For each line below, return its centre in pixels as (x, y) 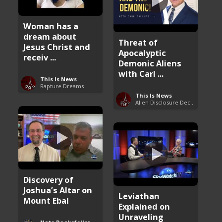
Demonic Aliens (150, 63)
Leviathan (139, 196)
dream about (50, 36)
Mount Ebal (46, 200)
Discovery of (49, 179)
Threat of (138, 42)
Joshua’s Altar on (58, 190)
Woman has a (51, 26)
